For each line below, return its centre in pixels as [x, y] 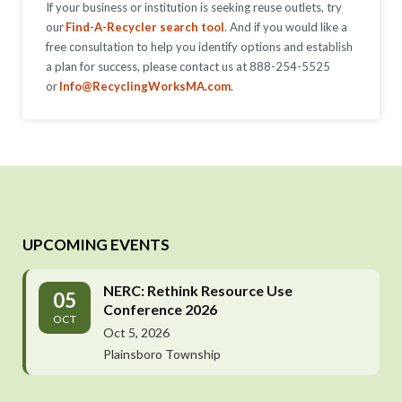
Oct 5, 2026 [136, 332]
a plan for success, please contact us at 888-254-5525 [188, 66]
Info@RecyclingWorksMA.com [145, 86]
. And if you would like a [286, 26]
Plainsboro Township [162, 354]
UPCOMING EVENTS [96, 244]
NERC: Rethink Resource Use [198, 290]
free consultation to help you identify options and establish [199, 46]
